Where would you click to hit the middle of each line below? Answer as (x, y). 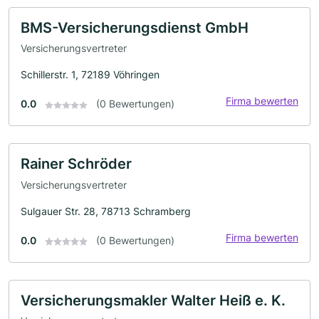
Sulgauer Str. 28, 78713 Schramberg (106, 211)
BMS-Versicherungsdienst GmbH (135, 27)
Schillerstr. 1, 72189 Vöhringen (90, 75)
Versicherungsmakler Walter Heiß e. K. (153, 300)
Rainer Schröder (76, 164)
